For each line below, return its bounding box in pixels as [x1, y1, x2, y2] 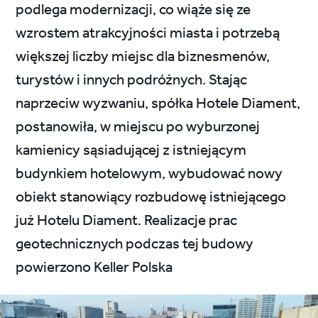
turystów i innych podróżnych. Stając [16, 66, 248, 94]
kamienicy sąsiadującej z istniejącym [16, 136, 247, 165]
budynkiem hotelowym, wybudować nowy [16, 160, 283, 188]
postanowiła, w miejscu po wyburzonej [16, 113, 261, 141]
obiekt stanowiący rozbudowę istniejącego [16, 183, 287, 212]
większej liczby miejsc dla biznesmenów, [16, 43, 270, 71]
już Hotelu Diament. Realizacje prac [16, 207, 238, 235]
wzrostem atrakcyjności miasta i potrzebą [16, 19, 280, 48]
